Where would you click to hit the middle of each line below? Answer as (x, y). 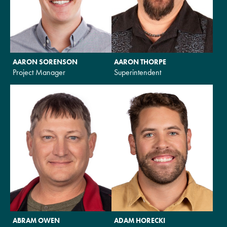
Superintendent (138, 72)
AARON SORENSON (45, 62)
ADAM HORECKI (140, 220)
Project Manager (39, 72)
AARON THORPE (140, 62)
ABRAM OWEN (36, 220)
